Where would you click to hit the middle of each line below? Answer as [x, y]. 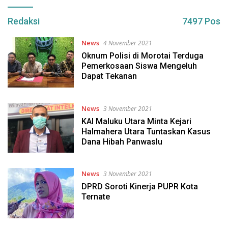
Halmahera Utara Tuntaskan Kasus [146, 131]
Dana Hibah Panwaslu [122, 141]
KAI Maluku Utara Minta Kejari [136, 121]
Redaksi [24, 21]
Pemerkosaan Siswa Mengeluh [139, 66]
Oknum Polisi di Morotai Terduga [142, 56]
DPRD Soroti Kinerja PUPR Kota [139, 187]
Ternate [95, 197]
